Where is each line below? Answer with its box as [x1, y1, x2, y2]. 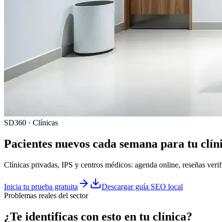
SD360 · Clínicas [4, 118, 58, 127]
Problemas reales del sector [4, 191, 88, 200]
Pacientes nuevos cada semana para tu [4, 137, 201, 151]
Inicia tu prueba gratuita [4, 182, 78, 191]
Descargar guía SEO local [102, 182, 183, 191]
